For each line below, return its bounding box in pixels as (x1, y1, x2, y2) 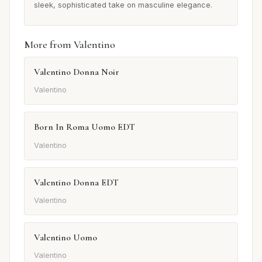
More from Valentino (24, 37, 115, 51)
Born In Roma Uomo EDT (34, 121, 135, 133)
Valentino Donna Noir (34, 65, 119, 78)
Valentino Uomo (34, 232, 97, 243)
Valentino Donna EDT (34, 176, 119, 188)
